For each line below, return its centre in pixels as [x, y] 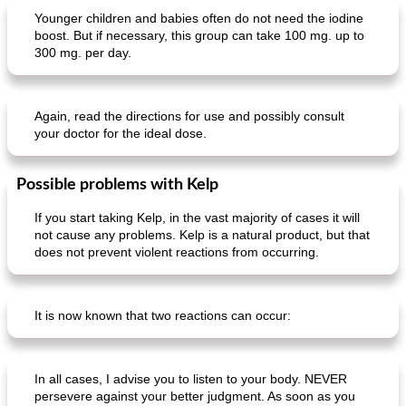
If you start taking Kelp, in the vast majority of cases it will [197, 217]
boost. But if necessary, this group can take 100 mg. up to [199, 35]
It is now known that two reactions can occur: [163, 315]
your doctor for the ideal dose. [121, 133]
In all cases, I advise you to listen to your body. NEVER [191, 379]
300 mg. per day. [83, 53]
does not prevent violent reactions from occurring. [177, 252]
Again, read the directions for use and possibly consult [189, 116]
